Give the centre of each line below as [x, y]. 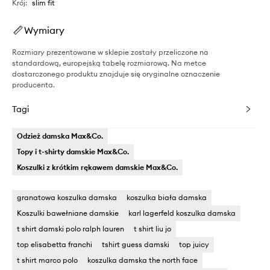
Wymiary [44, 30]
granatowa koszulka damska [67, 197]
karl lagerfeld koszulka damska [182, 213]
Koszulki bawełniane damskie [68, 213]
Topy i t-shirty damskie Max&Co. [73, 151]
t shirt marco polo [47, 260]
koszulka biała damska [167, 197]
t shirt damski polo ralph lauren [71, 228]
